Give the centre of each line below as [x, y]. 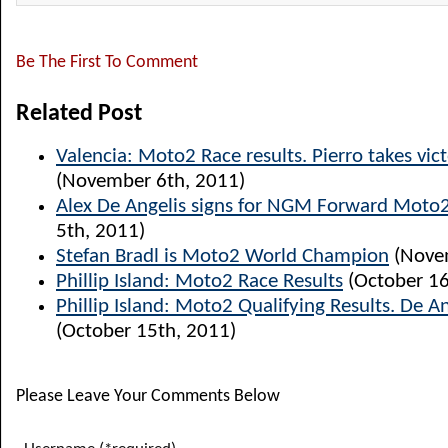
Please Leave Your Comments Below [148, 396]
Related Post [79, 114]
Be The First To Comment [107, 62]
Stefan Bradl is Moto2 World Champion [222, 256]
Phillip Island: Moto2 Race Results [199, 281]
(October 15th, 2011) [146, 331]
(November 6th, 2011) [150, 181]
